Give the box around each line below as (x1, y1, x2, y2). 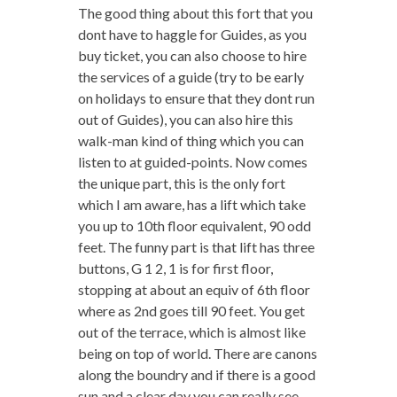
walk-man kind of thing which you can (77, 131, 304, 149)
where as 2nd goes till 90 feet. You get (77, 301, 305, 319)
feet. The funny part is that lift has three (77, 237, 315, 255)
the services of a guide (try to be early (77, 67, 304, 85)
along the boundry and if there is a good (77, 365, 315, 383)
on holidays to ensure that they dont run (77, 89, 315, 106)
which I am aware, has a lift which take (77, 195, 306, 213)
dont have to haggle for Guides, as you (77, 25, 307, 43)
